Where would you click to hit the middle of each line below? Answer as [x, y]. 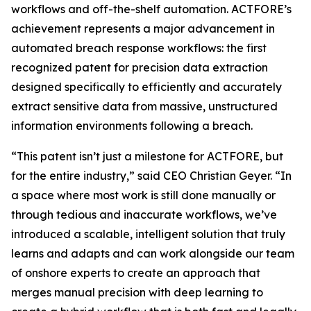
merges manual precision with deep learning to [137, 292]
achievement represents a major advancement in [143, 28]
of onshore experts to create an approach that [136, 273]
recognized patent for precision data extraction [140, 67]
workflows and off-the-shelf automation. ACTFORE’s [151, 9]
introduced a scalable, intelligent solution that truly [148, 234]
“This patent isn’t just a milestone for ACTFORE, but [147, 156]
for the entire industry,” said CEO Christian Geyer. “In [151, 176]
